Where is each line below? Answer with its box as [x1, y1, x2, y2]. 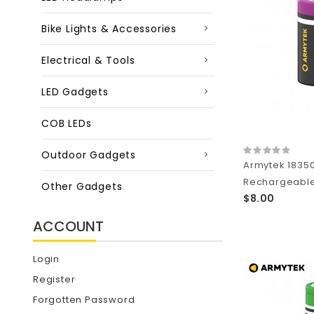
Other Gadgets [41, 179, 123, 193]
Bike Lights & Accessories [41, 22, 177, 36]
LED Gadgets [41, 85, 109, 99]
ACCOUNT [33, 217, 104, 236]
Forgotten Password [33, 293, 135, 306]
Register [33, 273, 76, 286]
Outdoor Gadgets [41, 148, 136, 162]
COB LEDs [41, 116, 92, 130]
